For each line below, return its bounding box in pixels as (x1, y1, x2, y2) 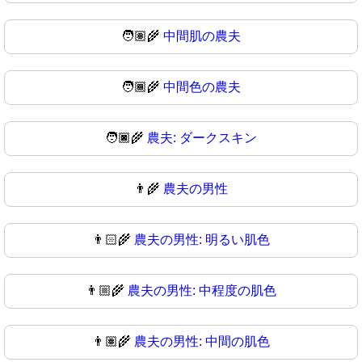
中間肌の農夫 (163, 28, 241, 43)
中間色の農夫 (163, 79, 241, 94)
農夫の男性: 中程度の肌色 (128, 283, 276, 297)
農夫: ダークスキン (147, 130, 257, 145)
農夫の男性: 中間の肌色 (134, 334, 270, 348)
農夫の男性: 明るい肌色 (134, 232, 270, 246)
